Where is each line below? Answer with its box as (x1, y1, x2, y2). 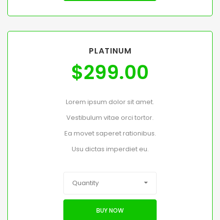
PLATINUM (88, 45, 132, 57)
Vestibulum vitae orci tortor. (66, 113, 154, 123)
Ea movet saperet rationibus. (64, 129, 156, 138)
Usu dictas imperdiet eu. (71, 144, 149, 154)
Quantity (72, 178, 99, 188)
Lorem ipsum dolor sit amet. (66, 97, 154, 107)
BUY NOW (96, 206, 124, 215)
